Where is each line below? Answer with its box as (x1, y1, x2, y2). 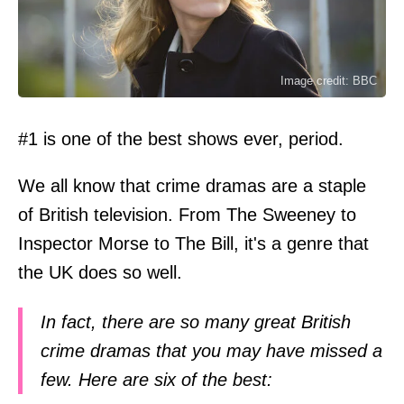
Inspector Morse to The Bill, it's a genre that (18, 233, 369, 253)
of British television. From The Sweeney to (18, 204, 356, 225)
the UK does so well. (18, 262, 182, 282)
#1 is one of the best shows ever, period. (18, 128, 344, 149)
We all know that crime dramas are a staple (18, 175, 366, 196)
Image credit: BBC (280, 73, 377, 87)
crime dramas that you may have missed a (41, 340, 382, 361)
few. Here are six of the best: (41, 369, 272, 390)
